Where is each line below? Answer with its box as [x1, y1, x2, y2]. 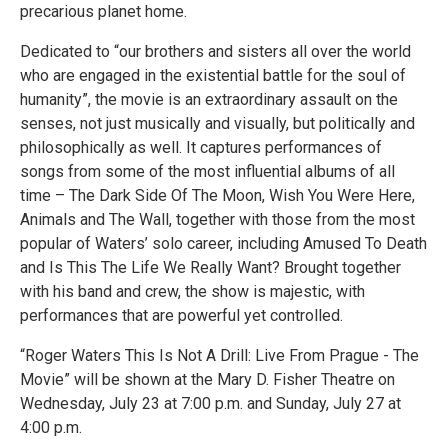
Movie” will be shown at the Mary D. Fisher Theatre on [20, 370, 395, 389]
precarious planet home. [20, 2, 187, 21]
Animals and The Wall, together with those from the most [20, 210, 415, 229]
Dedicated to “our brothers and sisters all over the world [20, 42, 411, 61]
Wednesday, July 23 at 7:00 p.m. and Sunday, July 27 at [20, 394, 401, 413]
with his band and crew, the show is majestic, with [20, 282, 365, 301]
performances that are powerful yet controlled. [20, 306, 343, 325]
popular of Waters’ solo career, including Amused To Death [20, 234, 427, 253]
